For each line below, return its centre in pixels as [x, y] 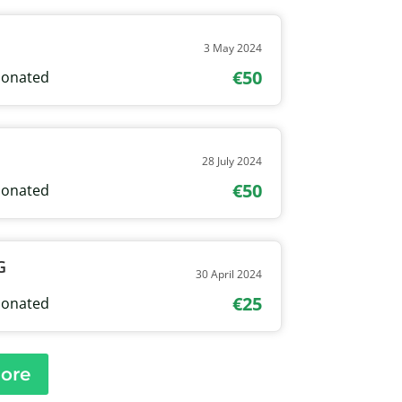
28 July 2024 [232, 161]
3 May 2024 [233, 48]
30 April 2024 [229, 274]
